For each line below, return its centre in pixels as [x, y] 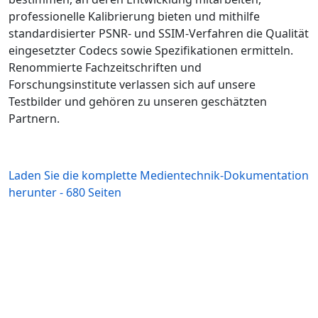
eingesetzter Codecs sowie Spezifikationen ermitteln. [151, 50]
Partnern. [34, 119]
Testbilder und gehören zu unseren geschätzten [138, 102]
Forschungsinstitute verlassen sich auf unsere [132, 84]
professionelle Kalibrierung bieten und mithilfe [134, 16]
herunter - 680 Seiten [65, 192]
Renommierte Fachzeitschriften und [105, 67]
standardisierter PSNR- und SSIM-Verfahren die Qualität [159, 33]
